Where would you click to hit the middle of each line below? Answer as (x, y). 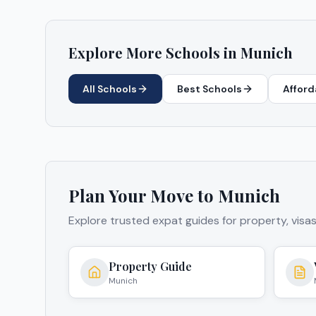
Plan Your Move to (143, 196)
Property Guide (150, 267)
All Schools (110, 89)
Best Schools (209, 89)
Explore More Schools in (154, 53)
